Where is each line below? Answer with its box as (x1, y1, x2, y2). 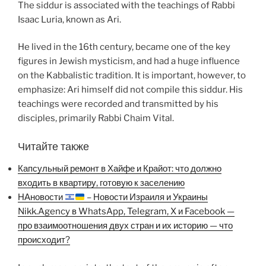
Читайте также (18, 140, 89, 153)
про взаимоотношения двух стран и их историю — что (18, 220, 233, 232)
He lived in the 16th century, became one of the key (18, 42, 230, 53)
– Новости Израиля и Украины (85, 192, 208, 203)
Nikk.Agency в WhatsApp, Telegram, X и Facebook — (18, 206, 235, 217)
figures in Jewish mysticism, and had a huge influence (18, 56, 240, 67)
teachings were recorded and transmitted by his (18, 99, 218, 110)
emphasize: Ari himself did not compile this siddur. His (18, 84, 243, 96)
